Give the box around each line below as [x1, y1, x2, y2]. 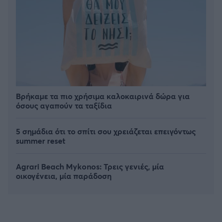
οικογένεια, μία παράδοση [16, 170, 111, 181]
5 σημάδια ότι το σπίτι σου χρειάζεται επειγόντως [16, 125, 196, 136]
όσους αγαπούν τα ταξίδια [16, 100, 112, 111]
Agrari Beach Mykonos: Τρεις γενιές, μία [16, 161, 164, 171]
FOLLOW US [91, 153, 131, 162]
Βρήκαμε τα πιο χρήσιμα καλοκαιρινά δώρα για [16, 90, 190, 101]
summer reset [16, 135, 65, 146]
